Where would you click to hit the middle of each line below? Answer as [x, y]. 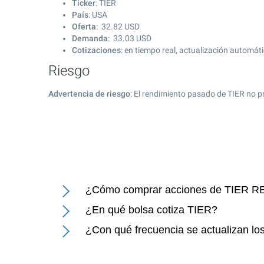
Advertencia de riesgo [89, 94]
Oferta [84, 27]
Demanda [90, 38]
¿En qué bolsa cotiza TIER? [151, 210]
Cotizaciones [96, 50]
